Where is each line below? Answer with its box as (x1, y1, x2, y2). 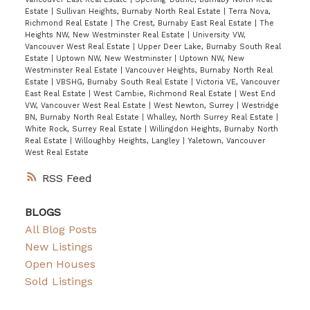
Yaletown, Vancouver (187, 136, 265, 145)
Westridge (241, 101, 279, 110)
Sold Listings (24, 274, 93, 288)
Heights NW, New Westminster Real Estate (24, 30, 188, 39)
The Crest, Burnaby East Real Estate (115, 19, 255, 28)
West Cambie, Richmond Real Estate (93, 89, 235, 98)
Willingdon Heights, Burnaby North (149, 125, 278, 134)
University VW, (192, 30, 246, 39)
